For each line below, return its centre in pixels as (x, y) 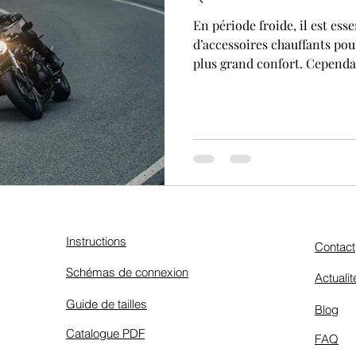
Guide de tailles (106, 304)
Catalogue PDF (105, 334)
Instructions (96, 242)
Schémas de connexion (127, 273)
